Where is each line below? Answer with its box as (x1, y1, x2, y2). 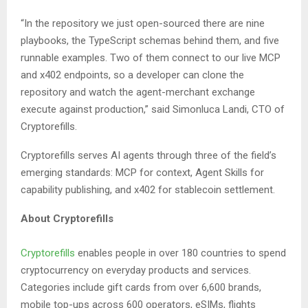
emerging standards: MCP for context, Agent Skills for (21, 166, 264, 179)
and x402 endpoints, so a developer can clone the (21, 69, 244, 82)
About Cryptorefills (21, 212, 113, 225)
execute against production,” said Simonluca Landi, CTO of (21, 103, 285, 116)
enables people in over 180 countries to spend (75, 247, 286, 260)
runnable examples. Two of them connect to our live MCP (21, 52, 280, 65)
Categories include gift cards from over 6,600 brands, (21, 281, 261, 294)
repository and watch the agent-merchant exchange (21, 86, 255, 99)
